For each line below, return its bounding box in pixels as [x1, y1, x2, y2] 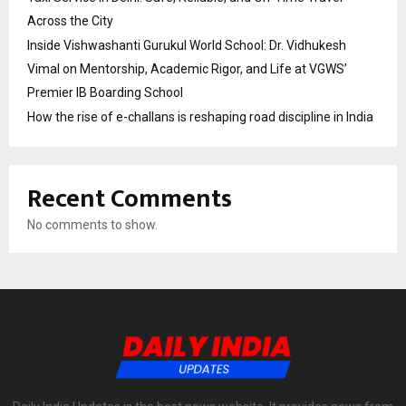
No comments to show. [27, 217, 158, 233]
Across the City [27, 14, 113, 29]
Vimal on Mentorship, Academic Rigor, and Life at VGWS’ [27, 62, 347, 77]
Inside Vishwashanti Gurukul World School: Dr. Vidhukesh [27, 38, 346, 53]
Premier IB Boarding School [27, 85, 183, 101]
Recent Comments [27, 178, 232, 221]
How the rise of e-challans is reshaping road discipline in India [27, 110, 373, 125]
